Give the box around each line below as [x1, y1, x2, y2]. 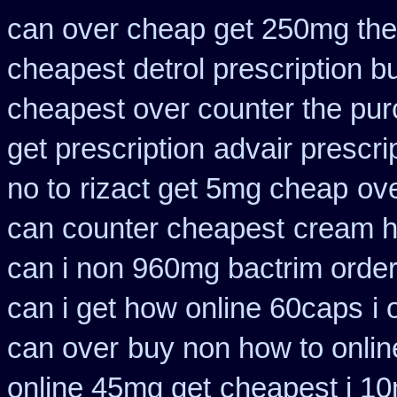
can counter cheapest [7, 213, 284, 245]
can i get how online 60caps [7, 292, 363, 324]
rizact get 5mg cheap [80, 173, 348, 205]
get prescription [7, 133, 205, 165]
